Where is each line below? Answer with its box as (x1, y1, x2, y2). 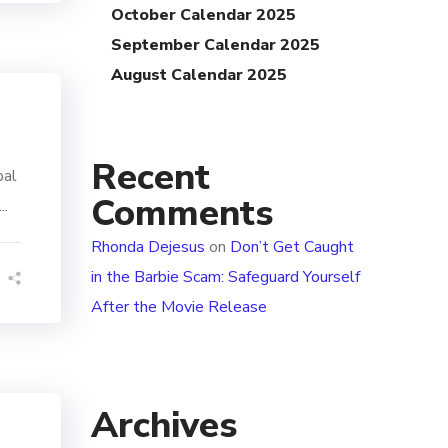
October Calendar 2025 (111, 4, 296, 26)
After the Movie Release (91, 296, 267, 318)
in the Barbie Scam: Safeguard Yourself (91, 266, 360, 288)
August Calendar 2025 (111, 64, 287, 86)
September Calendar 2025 (111, 34, 320, 56)
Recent (91, 153, 210, 202)
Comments (91, 189, 273, 238)
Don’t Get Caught (230, 236, 354, 258)
